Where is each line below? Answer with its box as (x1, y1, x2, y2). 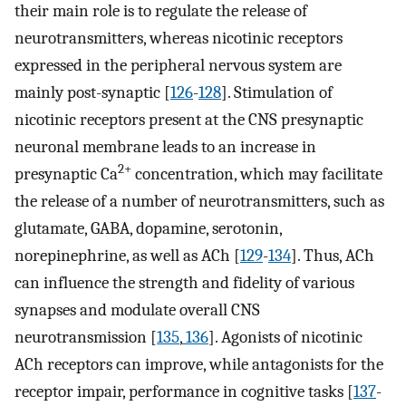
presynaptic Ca (14, 163, 118, 184)
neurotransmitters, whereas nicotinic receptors (14, 27, 343, 48)
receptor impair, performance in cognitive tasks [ (14, 381, 353, 401)
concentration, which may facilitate (131, 163, 382, 184)
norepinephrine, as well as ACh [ (14, 245, 240, 266)
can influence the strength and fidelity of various (14, 272, 354, 293)
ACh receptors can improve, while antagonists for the (14, 353, 383, 374)
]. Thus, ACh (291, 245, 374, 266)
